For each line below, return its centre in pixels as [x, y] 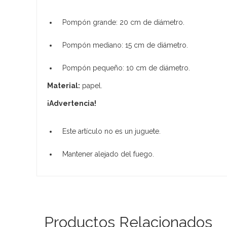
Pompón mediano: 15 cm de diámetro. [125, 45]
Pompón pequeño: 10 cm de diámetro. [126, 68]
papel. [91, 85]
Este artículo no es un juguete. [111, 131]
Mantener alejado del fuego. [108, 154]
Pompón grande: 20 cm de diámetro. [123, 22]
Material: [64, 85]
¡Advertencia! [72, 103]
